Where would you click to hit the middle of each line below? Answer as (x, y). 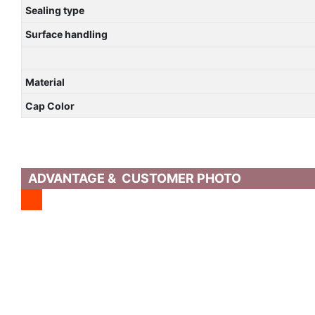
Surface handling (66, 34)
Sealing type (54, 10)
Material (45, 82)
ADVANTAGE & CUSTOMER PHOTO (135, 178)
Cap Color (50, 105)
